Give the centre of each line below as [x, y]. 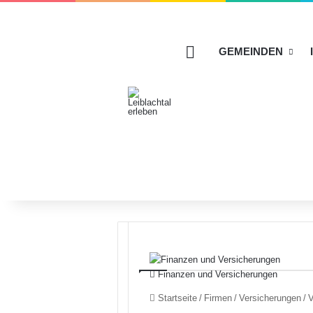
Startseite [176, 298]
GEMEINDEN [251, 51]
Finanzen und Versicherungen [216, 274]
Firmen [218, 298]
